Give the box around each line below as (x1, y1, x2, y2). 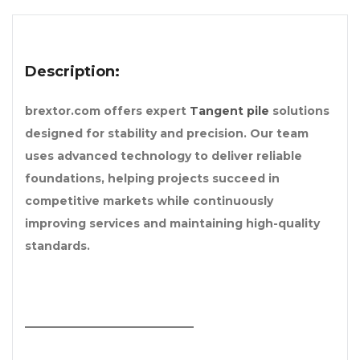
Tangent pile (190, 104, 269, 119)
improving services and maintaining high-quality (25, 216, 320, 231)
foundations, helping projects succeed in (25, 171, 280, 186)
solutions (272, 104, 329, 119)
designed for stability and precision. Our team (25, 126, 309, 141)
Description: (25, 63, 120, 81)
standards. (25, 239, 90, 254)
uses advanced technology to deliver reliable (25, 149, 302, 164)
